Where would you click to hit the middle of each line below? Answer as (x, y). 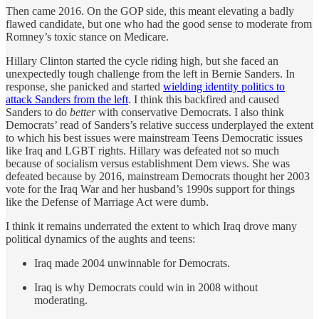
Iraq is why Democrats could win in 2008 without (146, 288)
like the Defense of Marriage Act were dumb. (107, 202)
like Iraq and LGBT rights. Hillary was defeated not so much (142, 151)
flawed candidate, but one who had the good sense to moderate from (159, 24)
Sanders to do (38, 113)
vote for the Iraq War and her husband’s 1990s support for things (150, 189)
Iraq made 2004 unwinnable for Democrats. (132, 263)
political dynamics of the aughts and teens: (100, 239)
